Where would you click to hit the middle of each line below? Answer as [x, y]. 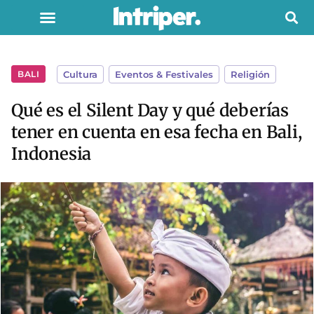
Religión [251, 74]
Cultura [81, 74]
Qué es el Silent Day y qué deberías [150, 110]
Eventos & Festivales [164, 74]
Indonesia [52, 154]
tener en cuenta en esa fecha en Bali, [157, 132]
